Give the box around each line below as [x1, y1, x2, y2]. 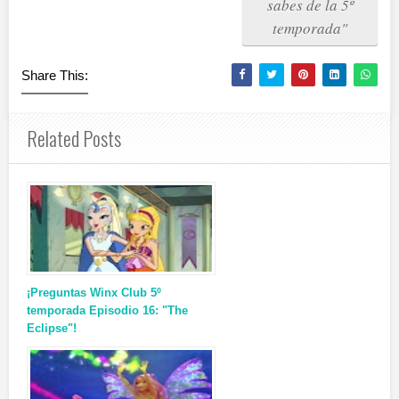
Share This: [21, 68, 88, 84]
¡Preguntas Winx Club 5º [27, 286, 161, 300]
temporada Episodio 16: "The [27, 304, 188, 318]
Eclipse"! [27, 322, 77, 336]
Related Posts [27, 124, 121, 153]
